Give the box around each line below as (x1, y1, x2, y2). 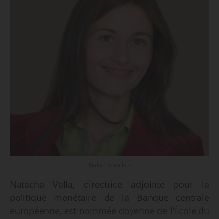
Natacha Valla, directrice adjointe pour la (9, 178, 210, 191)
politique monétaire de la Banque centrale (9, 192, 210, 204)
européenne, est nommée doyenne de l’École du (9, 205, 210, 217)
